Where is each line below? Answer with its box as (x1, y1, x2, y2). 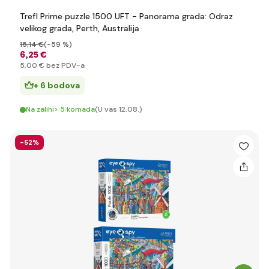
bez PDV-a (44, 61, 85, 70)
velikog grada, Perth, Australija (20, 23, 139, 34)
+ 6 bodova (34, 80, 80, 91)
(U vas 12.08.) (95, 104, 142, 114)
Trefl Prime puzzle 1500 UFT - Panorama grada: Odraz (20, 11, 233, 22)
